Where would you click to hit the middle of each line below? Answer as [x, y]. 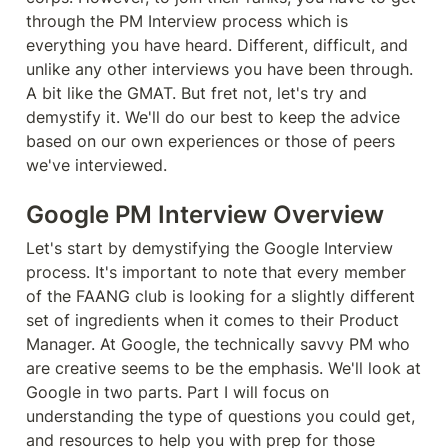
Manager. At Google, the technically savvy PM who [218, 344]
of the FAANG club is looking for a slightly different [220, 296]
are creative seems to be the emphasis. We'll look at [223, 368]
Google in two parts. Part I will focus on [177, 392]
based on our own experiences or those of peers [210, 141]
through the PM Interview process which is [187, 21]
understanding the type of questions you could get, [220, 416]
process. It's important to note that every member [216, 272]
